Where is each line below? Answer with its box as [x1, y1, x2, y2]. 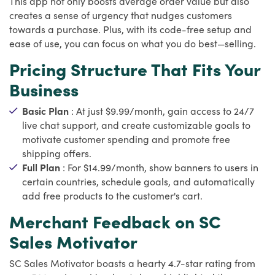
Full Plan [22, 160, 63, 174]
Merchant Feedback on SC [9, 208, 221, 233]
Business [9, 76, 79, 101]
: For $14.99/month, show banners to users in [63, 160, 258, 174]
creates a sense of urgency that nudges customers [9, 7, 232, 21]
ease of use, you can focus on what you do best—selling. [9, 36, 256, 50]
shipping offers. [22, 145, 91, 160]
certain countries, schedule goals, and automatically [22, 174, 255, 188]
